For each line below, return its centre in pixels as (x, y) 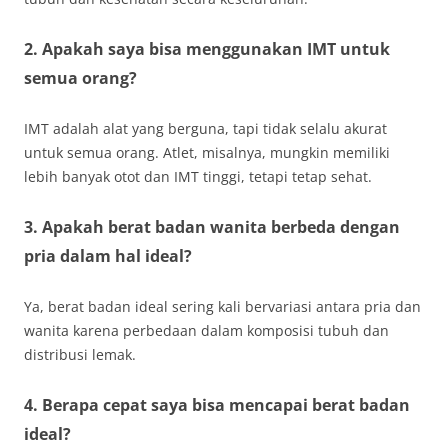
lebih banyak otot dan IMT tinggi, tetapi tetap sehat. (198, 176)
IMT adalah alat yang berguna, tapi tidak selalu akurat (205, 128)
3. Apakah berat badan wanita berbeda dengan (212, 227)
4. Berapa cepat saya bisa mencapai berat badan (217, 405)
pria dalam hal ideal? (108, 256)
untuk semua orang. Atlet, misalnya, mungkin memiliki (207, 152)
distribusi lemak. (80, 354)
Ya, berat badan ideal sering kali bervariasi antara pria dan (222, 306)
